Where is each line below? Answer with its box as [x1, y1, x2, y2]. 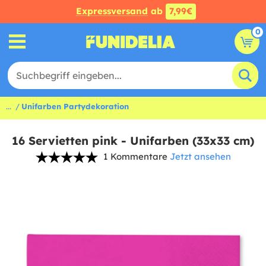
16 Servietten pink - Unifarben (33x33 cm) [12, 134, 254, 148]
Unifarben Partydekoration [21, 102, 129, 111]
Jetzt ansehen [169, 151, 231, 162]
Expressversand [76, 5, 148, 17]
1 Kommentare [103, 151, 167, 162]
